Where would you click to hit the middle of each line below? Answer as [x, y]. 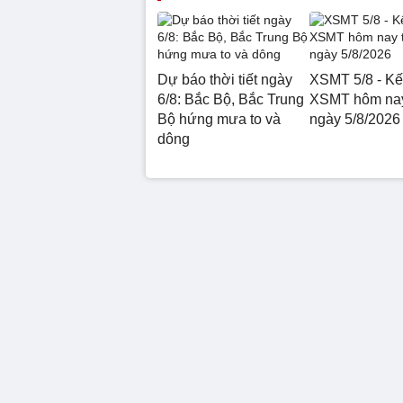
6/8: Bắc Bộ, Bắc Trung [231, 99]
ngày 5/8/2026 [354, 119]
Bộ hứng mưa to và [219, 119]
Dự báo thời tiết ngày [225, 79]
